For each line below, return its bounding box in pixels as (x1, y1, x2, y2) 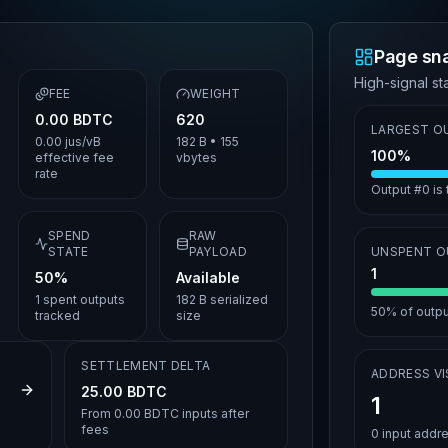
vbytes (175, 150, 217, 165)
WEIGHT (189, 86, 241, 101)
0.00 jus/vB (34, 134, 101, 149)
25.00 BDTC (81, 383, 168, 400)
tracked (34, 308, 80, 323)
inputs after (179, 406, 250, 421)
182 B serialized (175, 292, 268, 307)
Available (175, 269, 240, 286)
